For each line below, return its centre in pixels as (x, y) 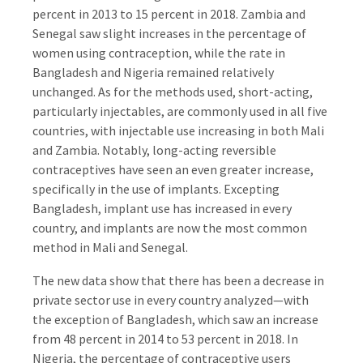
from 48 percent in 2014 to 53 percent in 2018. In (166, 338)
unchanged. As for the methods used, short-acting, (173, 92)
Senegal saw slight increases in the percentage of (170, 33)
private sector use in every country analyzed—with (171, 299)
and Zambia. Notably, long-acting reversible (155, 150)
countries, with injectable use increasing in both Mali (179, 130)
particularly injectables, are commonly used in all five (180, 111)
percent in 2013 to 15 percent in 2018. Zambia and (169, 14)
